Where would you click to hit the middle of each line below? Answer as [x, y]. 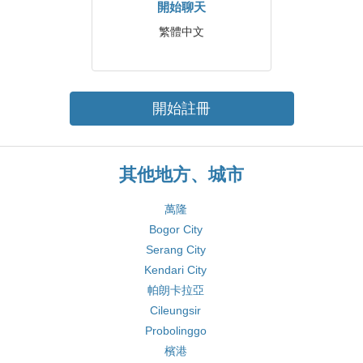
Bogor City [175, 229]
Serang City [175, 250]
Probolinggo [175, 331]
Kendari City [175, 270]
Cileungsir [175, 310]
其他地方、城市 [181, 175]
